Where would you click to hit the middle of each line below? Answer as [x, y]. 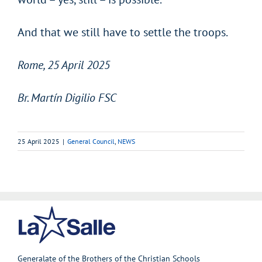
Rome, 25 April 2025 [63, 65]
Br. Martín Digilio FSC [67, 98]
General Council [91, 142]
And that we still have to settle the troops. [123, 32]
